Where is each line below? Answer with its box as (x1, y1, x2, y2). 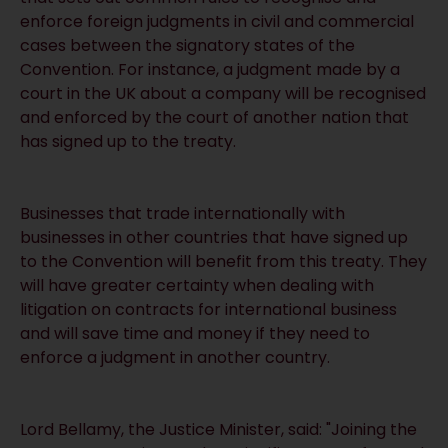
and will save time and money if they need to (20, 321, 370, 345)
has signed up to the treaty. (20, 129, 236, 153)
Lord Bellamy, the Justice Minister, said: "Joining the (20, 417, 417, 441)
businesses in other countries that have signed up (20, 225, 408, 249)
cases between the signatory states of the (20, 33, 355, 57)
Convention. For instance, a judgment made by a (20, 57, 400, 81)
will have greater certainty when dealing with (20, 273, 374, 297)
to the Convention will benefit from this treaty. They (20, 249, 427, 273)
